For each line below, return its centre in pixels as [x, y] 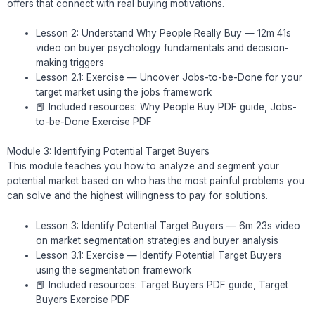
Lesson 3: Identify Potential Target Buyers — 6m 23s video [168, 225]
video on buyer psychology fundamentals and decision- [163, 48]
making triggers [70, 63]
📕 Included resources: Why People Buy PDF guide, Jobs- [167, 107]
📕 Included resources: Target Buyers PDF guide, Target [162, 284]
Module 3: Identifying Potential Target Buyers [108, 151]
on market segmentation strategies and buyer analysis [157, 240]
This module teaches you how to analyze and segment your [143, 166]
